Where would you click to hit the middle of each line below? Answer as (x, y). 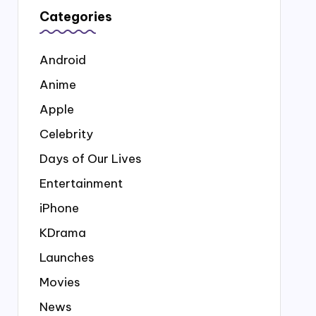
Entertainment (81, 183)
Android (62, 60)
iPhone (59, 208)
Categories (75, 17)
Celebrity (66, 134)
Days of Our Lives (90, 159)
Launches (67, 257)
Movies (60, 282)
